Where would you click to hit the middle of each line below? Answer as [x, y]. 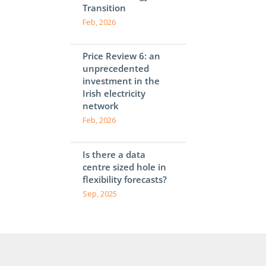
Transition [104, 7]
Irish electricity [114, 94]
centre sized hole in [125, 167]
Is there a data [114, 154]
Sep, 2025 [100, 194]
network [101, 106]
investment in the [121, 81]
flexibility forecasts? [125, 179]
